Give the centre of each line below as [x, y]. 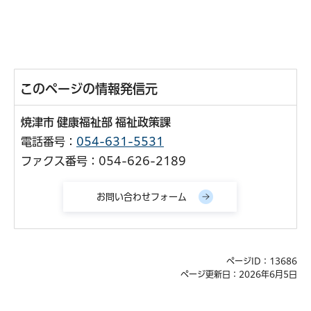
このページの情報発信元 [89, 89]
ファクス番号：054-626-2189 [103, 161]
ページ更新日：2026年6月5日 [239, 275]
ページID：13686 [262, 261]
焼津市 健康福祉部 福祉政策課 [97, 122]
